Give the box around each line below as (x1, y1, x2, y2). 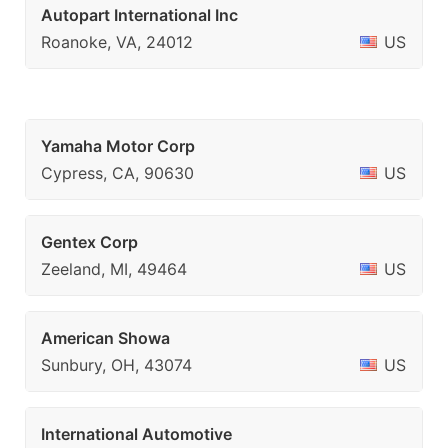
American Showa (41, 328, 170, 348)
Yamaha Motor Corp (41, 136, 195, 156)
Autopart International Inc (41, 5, 238, 25)
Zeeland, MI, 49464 (41, 259, 187, 279)
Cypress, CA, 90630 (41, 163, 194, 183)
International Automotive (41, 424, 232, 444)
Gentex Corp (41, 232, 138, 252)
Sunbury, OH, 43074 (41, 355, 192, 375)
